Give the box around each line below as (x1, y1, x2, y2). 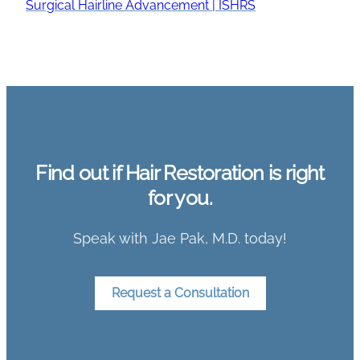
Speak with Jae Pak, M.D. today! (73, 229, 287, 247)
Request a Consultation (111, 284, 249, 301)
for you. (148, 185, 212, 210)
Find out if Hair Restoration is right (35, 160, 325, 185)
